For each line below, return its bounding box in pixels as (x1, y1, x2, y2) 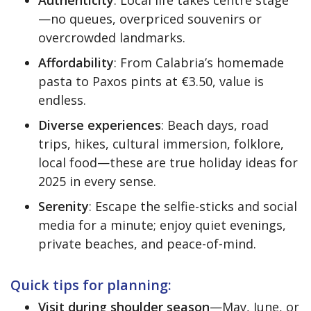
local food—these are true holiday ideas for (38, 153, 298, 171)
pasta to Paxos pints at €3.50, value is (38, 72, 264, 90)
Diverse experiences (38, 116, 161, 133)
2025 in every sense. (38, 172, 156, 190)
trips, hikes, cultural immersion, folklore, (38, 135, 284, 152)
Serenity (38, 197, 89, 215)
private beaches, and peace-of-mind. (38, 235, 256, 252)
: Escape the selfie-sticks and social (89, 197, 297, 215)
